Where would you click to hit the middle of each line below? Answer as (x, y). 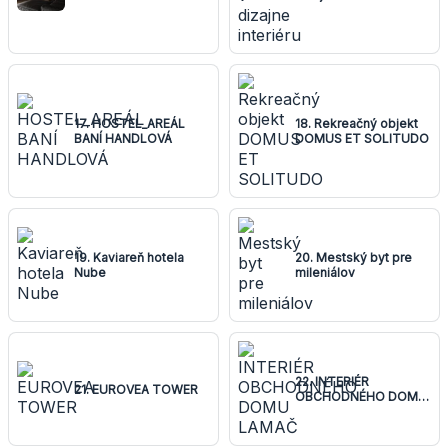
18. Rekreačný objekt (356, 124)
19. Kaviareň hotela (129, 258)
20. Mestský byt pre (353, 258)
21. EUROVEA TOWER (136, 389)
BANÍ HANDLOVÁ (123, 139)
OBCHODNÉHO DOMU (361, 397)
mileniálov (325, 273)
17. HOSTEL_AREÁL (129, 124)
